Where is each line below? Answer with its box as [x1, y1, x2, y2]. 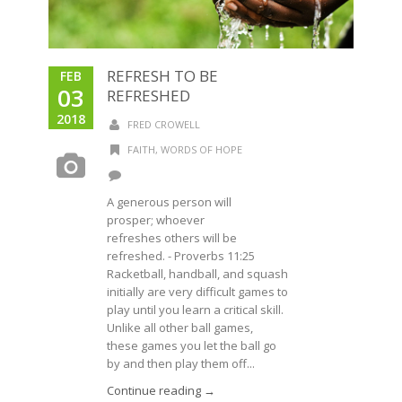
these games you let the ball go [107, 337, 276, 354]
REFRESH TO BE [107, 66, 218, 86]
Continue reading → [107, 382, 215, 398]
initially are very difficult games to [107, 284, 288, 300]
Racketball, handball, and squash [107, 266, 288, 282]
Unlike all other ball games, [107, 319, 253, 336]
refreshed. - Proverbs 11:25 [107, 248, 255, 264]
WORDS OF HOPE [160, 143, 242, 156]
